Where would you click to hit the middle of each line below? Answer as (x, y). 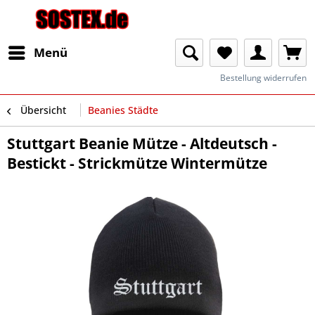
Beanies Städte (123, 110)
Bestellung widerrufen (263, 78)
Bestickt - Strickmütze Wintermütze (137, 163)
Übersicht (43, 110)
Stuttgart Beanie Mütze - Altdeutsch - (142, 143)
